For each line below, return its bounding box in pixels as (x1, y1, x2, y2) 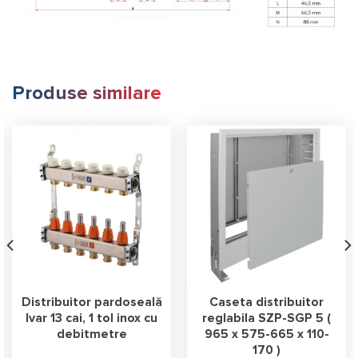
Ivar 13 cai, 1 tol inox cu (26, 312, 157, 325)
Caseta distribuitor (209, 296, 324, 309)
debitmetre (56, 328, 127, 341)
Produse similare (12, 84, 161, 104)
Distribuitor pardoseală (21, 296, 162, 309)
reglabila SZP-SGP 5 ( (202, 312, 331, 325)
